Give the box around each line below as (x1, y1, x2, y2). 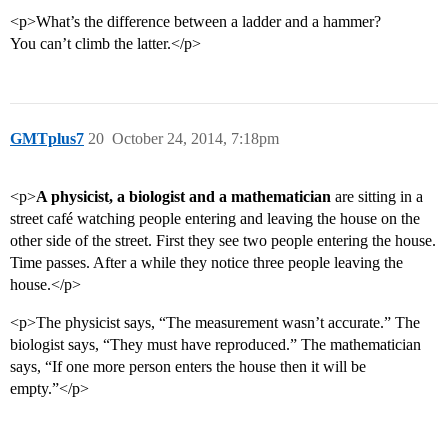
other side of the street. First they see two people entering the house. (10, 232, 436, 250)
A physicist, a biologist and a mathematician (36, 188, 331, 206)
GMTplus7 (10, 130, 84, 148)
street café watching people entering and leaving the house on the (10, 210, 420, 228)
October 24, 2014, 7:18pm (112, 130, 279, 148)
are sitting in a (331, 188, 423, 206)
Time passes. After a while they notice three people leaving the (10, 254, 403, 272)
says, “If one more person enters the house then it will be (10, 358, 366, 376)
